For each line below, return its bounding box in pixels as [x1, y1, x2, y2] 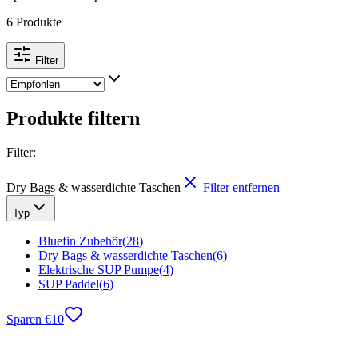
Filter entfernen [203, 180, 280, 194]
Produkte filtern [6, 107, 140, 129]
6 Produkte [6, 14, 62, 29]
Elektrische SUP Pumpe [38, 262, 159, 276]
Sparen [6, 312, 42, 326]
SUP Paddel [38, 276, 99, 291]
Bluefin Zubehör [38, 233, 122, 248]
